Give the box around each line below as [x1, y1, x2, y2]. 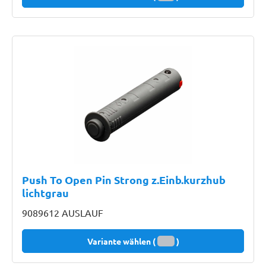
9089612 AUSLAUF [22, 207, 103, 218]
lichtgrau [22, 186, 69, 199]
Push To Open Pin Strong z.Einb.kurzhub [22, 173, 226, 186]
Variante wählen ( [87, 236, 156, 246]
